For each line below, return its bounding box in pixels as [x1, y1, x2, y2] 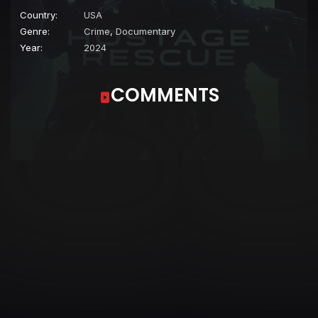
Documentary [116, 25, 175, 37]
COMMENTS [110, 82, 219, 108]
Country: [20, 9, 57, 21]
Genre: [20, 25, 50, 37]
